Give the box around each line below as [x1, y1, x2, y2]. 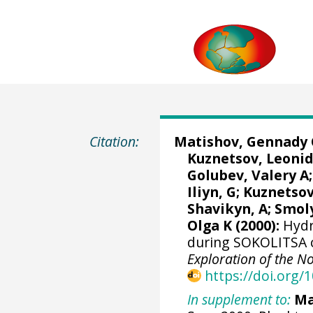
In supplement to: [187, 289, 291, 309]
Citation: [89, 132, 140, 151]
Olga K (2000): [187, 216, 280, 235]
